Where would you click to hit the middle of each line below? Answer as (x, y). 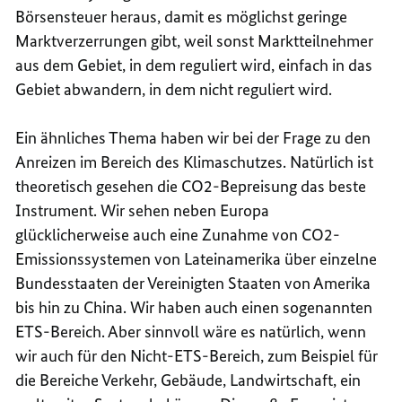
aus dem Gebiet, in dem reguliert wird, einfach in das (194, 65)
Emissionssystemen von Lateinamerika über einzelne (197, 258)
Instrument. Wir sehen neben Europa (143, 210)
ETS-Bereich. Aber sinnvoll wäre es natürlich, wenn (191, 331)
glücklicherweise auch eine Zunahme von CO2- (178, 234)
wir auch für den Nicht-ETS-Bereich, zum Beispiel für (197, 355)
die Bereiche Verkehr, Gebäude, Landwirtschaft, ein (188, 380)
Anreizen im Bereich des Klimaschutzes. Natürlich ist (195, 162)
